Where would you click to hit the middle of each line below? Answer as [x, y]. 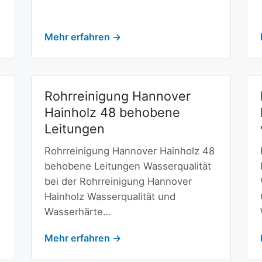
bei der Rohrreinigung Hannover [118, 182]
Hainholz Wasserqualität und [110, 197]
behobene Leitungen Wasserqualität [127, 166]
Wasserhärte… [77, 212]
